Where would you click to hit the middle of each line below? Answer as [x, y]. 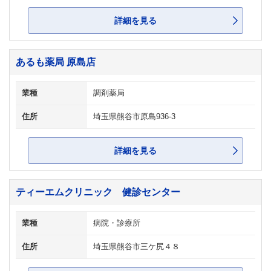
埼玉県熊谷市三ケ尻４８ [136, 247]
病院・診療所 [117, 223]
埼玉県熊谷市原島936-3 [134, 117]
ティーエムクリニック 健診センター [98, 192]
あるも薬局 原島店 [56, 62]
